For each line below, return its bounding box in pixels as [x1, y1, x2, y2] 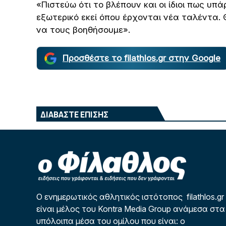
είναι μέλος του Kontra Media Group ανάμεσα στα [36, 204, 225, 214]
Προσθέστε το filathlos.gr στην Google [63, 53, 220, 63]
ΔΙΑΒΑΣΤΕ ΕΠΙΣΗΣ [40, 109, 108, 120]
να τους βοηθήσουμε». [36, 25, 130, 35]
